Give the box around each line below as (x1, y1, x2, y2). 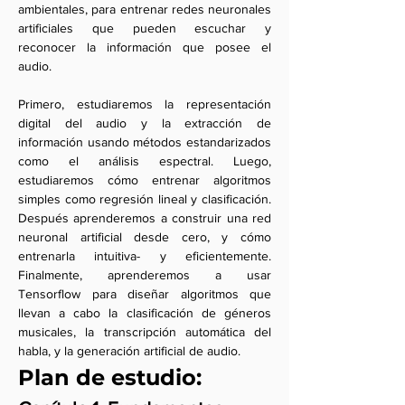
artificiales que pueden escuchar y (18, 21, 271, 35)
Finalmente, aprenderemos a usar (18, 268, 271, 282)
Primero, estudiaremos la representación (18, 97, 271, 111)
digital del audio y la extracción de (18, 116, 271, 130)
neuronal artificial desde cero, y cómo (18, 230, 271, 244)
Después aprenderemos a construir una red (18, 211, 271, 225)
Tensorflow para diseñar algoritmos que (18, 287, 271, 301)
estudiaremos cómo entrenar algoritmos (18, 173, 271, 187)
